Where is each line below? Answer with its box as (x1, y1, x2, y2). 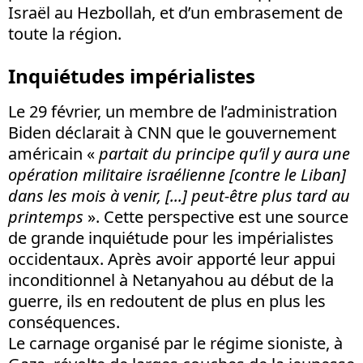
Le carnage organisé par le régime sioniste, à (8, 331, 343, 354)
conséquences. (8, 310, 120, 333)
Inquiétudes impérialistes (8, 62, 255, 89)
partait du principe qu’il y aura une (99, 142, 350, 164)
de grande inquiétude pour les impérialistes (8, 226, 334, 249)
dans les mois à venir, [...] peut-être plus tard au (8, 184, 350, 207)
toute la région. (8, 22, 122, 45)
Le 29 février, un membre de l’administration (8, 100, 337, 122)
